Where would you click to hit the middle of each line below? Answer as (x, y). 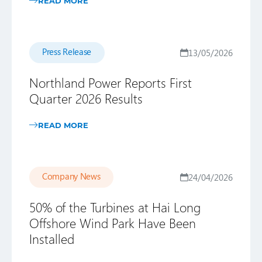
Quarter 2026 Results (86, 98)
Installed (52, 239)
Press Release (67, 51)
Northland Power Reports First (111, 82)
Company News (71, 176)
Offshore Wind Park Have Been (113, 223)
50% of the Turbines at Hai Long (115, 207)
